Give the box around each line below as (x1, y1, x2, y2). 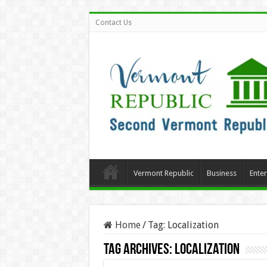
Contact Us (95, 18, 132, 27)
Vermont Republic (133, 169, 194, 178)
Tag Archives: (103, 242, 175, 258)
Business (206, 169, 237, 178)
